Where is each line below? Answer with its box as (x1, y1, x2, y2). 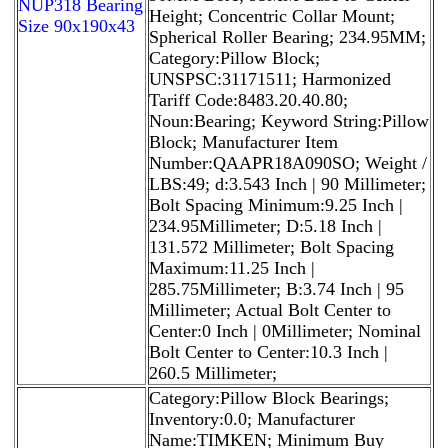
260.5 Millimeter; (149, 362, 277, 383)
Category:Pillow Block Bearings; (149, 387, 389, 408)
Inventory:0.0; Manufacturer (149, 408, 355, 429)
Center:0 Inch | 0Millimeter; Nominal (149, 320, 421, 341)
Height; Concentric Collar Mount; (149, 5, 395, 26)
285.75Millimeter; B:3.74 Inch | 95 (149, 278, 404, 299)
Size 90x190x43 (18, 15, 135, 36)
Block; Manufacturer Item (149, 131, 338, 152)
